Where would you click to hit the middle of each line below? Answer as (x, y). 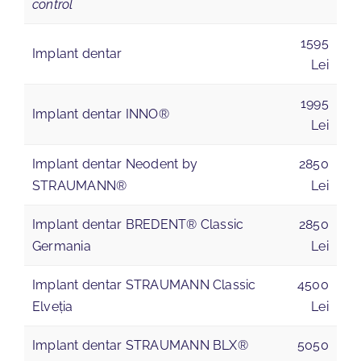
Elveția (52, 307)
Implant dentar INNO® (100, 114)
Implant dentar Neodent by (114, 164)
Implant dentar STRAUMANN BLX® (140, 346)
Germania (61, 247)
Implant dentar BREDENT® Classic (138, 225)
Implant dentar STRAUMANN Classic (144, 285)
